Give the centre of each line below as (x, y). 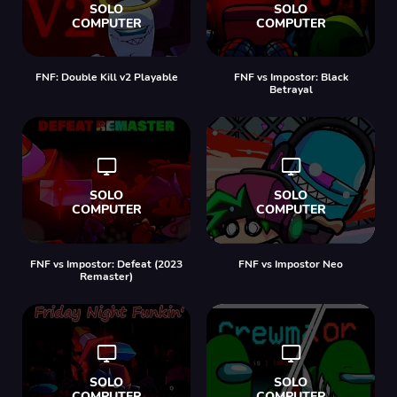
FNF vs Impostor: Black (291, 77)
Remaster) (106, 276)
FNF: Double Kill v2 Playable (106, 77)
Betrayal (291, 90)
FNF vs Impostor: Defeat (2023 (106, 264)
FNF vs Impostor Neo (291, 264)
